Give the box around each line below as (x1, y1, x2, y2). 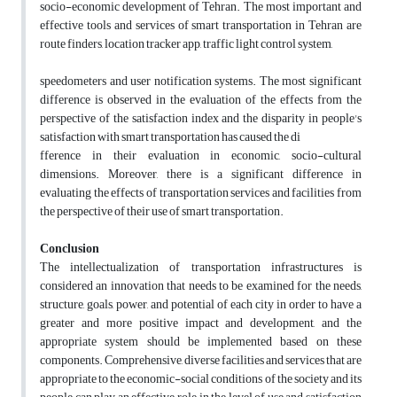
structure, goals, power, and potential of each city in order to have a (40, 292, 362, 317)
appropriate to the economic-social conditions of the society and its (40, 367, 362, 392)
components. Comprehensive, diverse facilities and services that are (40, 348, 362, 373)
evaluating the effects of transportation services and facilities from (40, 181, 362, 206)
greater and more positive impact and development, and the (40, 311, 362, 336)
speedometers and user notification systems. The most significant (40, 69, 362, 94)
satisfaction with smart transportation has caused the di (40, 125, 300, 150)
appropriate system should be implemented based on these (40, 330, 362, 354)
